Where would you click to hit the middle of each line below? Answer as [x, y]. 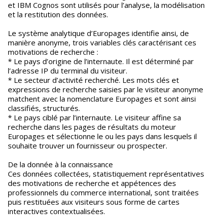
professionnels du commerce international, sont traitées [103, 192]
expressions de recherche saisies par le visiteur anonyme [106, 89]
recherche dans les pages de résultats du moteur [92, 127]
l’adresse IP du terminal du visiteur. [68, 71]
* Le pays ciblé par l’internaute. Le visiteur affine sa [94, 117]
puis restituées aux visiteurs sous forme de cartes [94, 202]
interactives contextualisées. [56, 211]
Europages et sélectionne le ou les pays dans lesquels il [102, 136]
